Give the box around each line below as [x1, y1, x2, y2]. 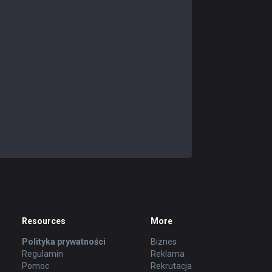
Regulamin [21, 249, 63, 259]
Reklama [150, 249, 185, 259]
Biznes [150, 237, 177, 246]
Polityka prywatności [21, 237, 106, 246]
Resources [21, 216, 66, 226]
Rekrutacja [150, 261, 192, 271]
